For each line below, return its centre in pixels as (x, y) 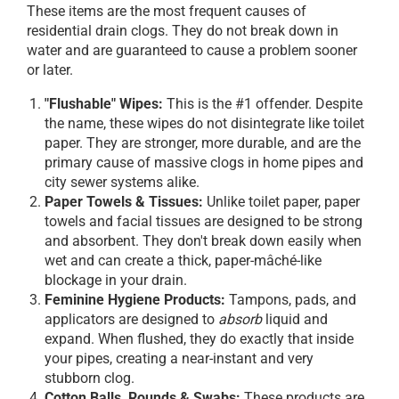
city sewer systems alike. (122, 183)
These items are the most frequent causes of (167, 12)
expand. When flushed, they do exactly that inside (199, 339)
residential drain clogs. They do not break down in (183, 31)
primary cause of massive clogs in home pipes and (204, 163)
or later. (50, 70)
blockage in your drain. (116, 281)
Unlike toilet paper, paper (281, 202)
